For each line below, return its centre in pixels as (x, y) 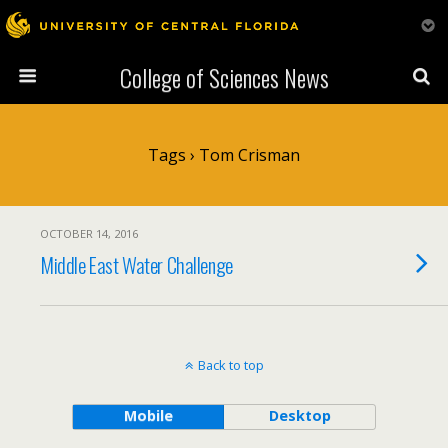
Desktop (299, 415)
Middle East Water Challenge (136, 264)
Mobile (148, 415)
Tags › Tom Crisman (224, 155)
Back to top (230, 365)
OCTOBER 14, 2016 (89, 233)
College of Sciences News (224, 77)
